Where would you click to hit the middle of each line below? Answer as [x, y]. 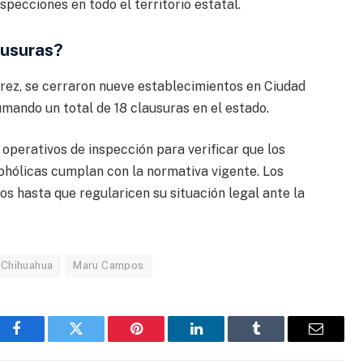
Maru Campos [109, 266]
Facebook [43, 341]
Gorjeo [95, 341]
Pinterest [160, 341]
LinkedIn [222, 341]
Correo [335, 341]
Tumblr [276, 341]
